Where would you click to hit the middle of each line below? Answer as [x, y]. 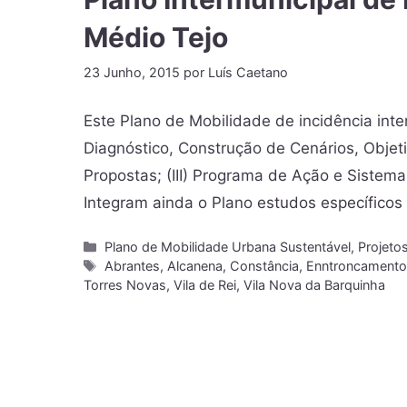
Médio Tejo [156, 38]
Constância [265, 265]
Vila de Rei [205, 284]
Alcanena [195, 265]
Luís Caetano [248, 73]
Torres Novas [125, 284]
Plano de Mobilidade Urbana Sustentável [228, 246]
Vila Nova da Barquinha [314, 284]
